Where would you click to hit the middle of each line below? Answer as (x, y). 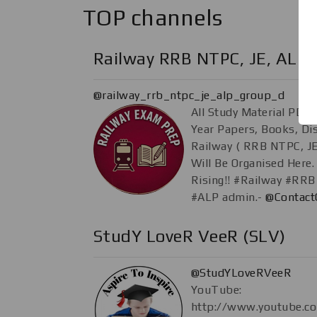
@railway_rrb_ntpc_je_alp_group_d (189, 95)
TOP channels (153, 17)
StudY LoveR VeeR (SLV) (190, 236)
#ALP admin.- (229, 197)
